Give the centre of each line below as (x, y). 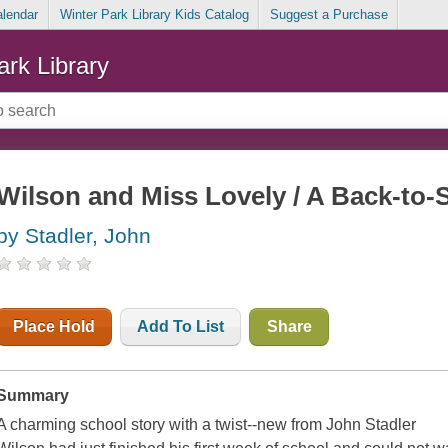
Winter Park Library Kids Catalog (154, 15)
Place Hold (54, 327)
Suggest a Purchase (328, 15)
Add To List (181, 327)
